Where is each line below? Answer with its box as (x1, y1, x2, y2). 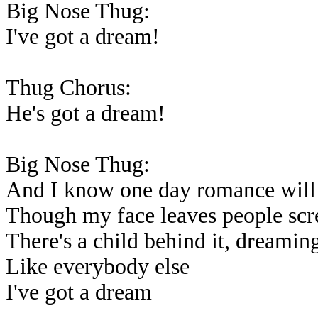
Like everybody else (6, 254, 190, 279)
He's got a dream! (6, 101, 165, 126)
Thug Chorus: (6, 75, 131, 100)
